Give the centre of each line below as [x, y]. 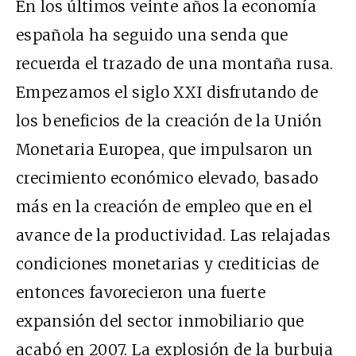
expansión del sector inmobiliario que [160, 321]
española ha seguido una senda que [152, 35]
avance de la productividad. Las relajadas [174, 235]
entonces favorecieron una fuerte [141, 292]
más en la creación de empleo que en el [164, 206]
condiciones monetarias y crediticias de [168, 263]
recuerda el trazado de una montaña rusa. [175, 63]
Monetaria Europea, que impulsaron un [164, 149]
